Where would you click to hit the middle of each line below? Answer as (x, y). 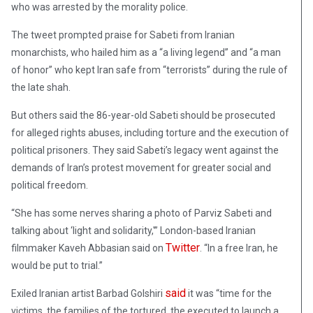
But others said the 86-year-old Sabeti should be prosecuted (143, 116)
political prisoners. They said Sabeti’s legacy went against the (145, 151)
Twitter (183, 248)
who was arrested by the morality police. (100, 7)
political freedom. (50, 185)
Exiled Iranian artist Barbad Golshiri (88, 294)
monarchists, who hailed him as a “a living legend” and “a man (146, 53)
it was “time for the (229, 294)
